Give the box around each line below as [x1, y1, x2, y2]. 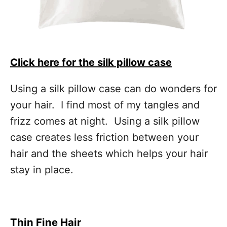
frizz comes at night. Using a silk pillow [10, 115, 200, 128]
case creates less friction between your [10, 131, 199, 144]
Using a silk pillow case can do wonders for [10, 83, 217, 95]
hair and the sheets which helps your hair [10, 147, 208, 160]
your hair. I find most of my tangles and [10, 99, 200, 111]
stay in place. [10, 164, 73, 176]
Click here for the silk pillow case [10, 56, 172, 69]
